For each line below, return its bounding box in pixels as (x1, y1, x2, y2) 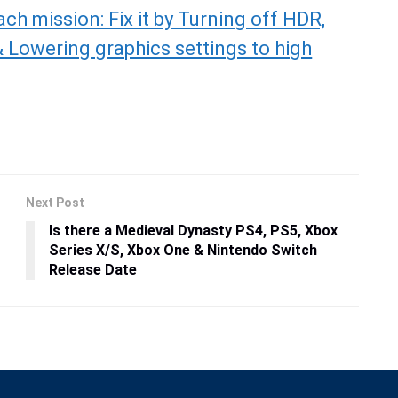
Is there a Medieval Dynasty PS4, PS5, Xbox (49, 222, 338, 240)
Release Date (49, 261, 137, 279)
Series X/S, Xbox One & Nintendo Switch (49, 242, 317, 259)
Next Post (26, 195, 84, 211)
